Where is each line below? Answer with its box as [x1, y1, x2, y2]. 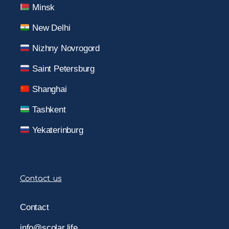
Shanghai [30, 84, 67, 95]
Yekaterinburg [30, 125, 83, 135]
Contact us [20, 174, 62, 184]
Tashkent [30, 105, 66, 115]
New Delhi [30, 23, 71, 33]
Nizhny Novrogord [30, 43, 100, 54]
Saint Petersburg [30, 64, 95, 74]
